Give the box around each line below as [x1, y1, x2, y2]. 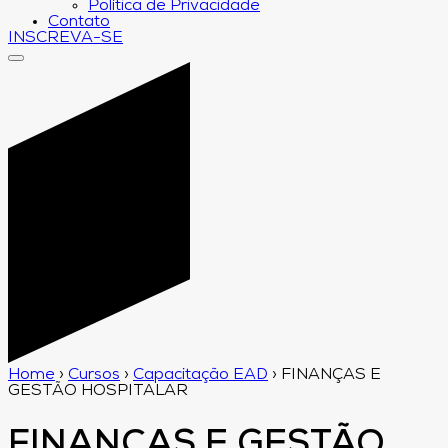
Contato [48, 14, 110, 30]
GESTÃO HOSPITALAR [8, 382, 188, 399]
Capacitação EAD [133, 366, 268, 383]
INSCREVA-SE [8, 30, 123, 46]
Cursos [68, 366, 120, 383]
